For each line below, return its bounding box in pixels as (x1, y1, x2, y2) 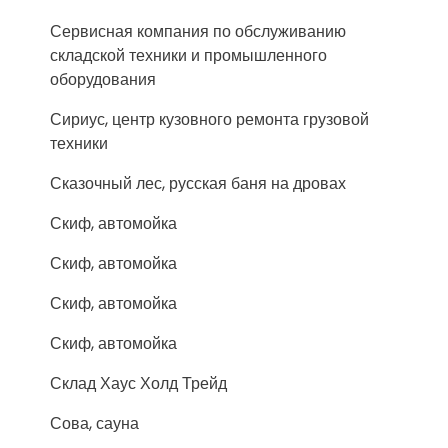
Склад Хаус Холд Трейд (50, 372, 227, 395)
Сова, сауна (50, 412, 139, 435)
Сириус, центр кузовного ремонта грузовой (50, 108, 369, 131)
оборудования (50, 68, 156, 91)
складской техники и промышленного (50, 44, 327, 67)
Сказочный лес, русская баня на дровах (50, 172, 346, 195)
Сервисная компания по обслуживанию (50, 20, 346, 43)
